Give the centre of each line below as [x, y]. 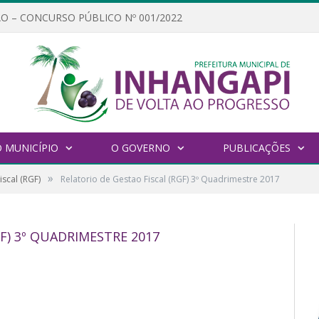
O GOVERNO [140, 148]
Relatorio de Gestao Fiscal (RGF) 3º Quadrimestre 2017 [170, 179]
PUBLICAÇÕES [256, 148]
